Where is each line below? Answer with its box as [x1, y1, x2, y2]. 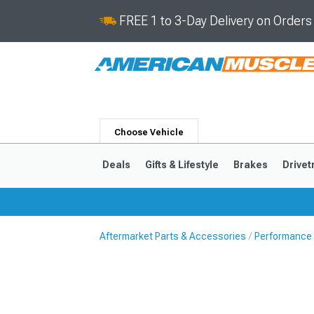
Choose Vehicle [114, 128, 184, 137]
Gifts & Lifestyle [144, 159, 219, 170]
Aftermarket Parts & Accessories [100, 231, 246, 242]
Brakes [233, 159, 268, 170]
